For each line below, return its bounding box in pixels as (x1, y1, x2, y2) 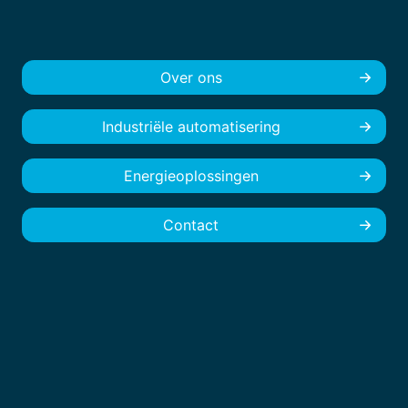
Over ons (159, 68, 222, 87)
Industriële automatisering (101, 117, 280, 136)
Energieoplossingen (123, 167, 259, 185)
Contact (163, 216, 219, 234)
